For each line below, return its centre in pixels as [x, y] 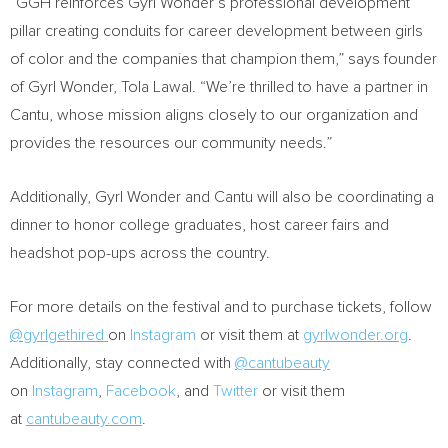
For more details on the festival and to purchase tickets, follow [221, 307]
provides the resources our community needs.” [171, 143]
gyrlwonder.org [355, 335]
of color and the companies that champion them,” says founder [223, 59]
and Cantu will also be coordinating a [307, 197]
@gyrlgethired [59, 335]
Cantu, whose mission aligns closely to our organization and [214, 115]
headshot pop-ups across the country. [140, 253]
